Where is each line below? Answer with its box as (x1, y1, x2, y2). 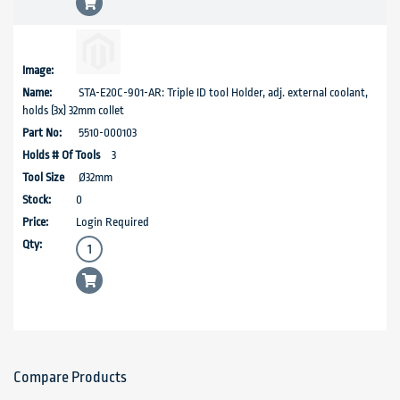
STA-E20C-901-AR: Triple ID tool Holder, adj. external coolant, (76, 86, 368, 100)
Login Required (76, 215, 149, 229)
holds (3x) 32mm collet (22, 104, 124, 118)
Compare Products (13, 369, 127, 387)
